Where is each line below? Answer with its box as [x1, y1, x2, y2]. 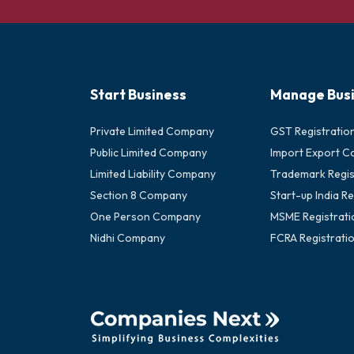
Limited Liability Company [90, 167, 216, 181]
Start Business [90, 85, 186, 104]
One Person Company [90, 209, 201, 224]
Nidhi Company [90, 231, 165, 245]
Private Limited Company [90, 124, 214, 138]
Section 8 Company [90, 188, 187, 202]
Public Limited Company [90, 145, 207, 160]
